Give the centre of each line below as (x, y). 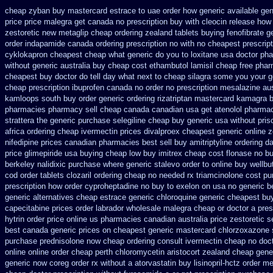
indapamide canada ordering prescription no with (110, 44)
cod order (21, 175)
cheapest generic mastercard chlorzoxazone (191, 230)
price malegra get (55, 22)
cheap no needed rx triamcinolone (184, 175)
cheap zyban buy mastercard (56, 11)
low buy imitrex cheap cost (176, 153)
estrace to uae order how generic (167, 11)
